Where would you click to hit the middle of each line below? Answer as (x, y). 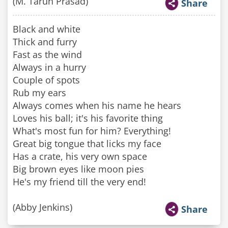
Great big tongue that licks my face (87, 144)
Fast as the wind (47, 54)
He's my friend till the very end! (79, 182)
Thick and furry (45, 42)
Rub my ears (39, 93)
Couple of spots (46, 80)
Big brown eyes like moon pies (78, 169)
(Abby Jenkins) (42, 207)
